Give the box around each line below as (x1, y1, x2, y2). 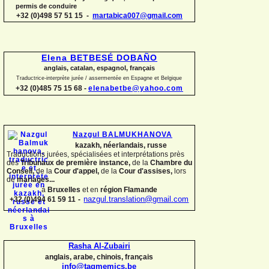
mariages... (15, 175, 55, 184)
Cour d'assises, (119, 167, 174, 176)
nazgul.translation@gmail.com (83, 195, 189, 204)
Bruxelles (47, 185, 82, 194)
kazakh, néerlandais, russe (75, 141, 168, 150)
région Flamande (98, 185, 157, 194)
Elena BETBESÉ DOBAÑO (41, 53, 157, 62)
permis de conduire (16, 2, 77, 10)
